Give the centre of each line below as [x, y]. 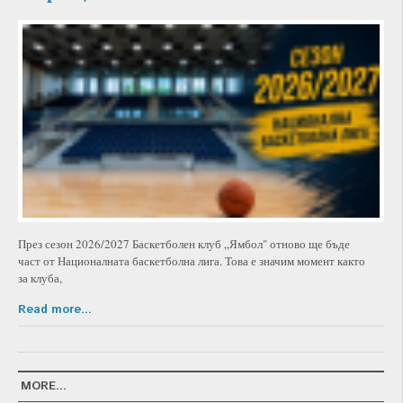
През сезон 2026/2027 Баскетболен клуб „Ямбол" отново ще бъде [184, 243]
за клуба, [40, 278]
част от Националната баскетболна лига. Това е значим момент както [192, 260]
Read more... [55, 309]
